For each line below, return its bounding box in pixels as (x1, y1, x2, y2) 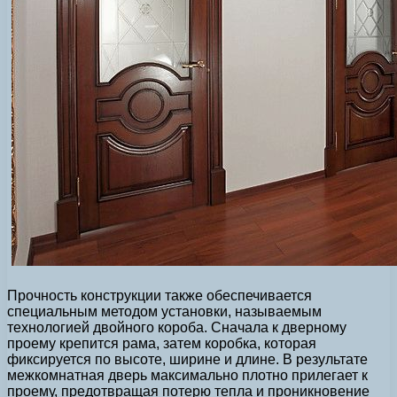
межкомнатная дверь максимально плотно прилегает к (7, 367, 368, 383)
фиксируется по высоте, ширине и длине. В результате (7, 351, 368, 367)
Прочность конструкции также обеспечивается (7, 287, 312, 303)
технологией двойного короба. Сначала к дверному (7, 319, 346, 335)
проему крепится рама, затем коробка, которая (7, 335, 316, 351)
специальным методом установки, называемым (7, 303, 322, 319)
